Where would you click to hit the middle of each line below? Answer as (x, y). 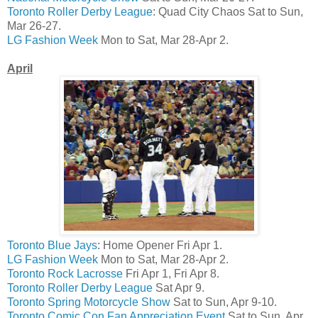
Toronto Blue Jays (52, 245)
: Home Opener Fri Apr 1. (160, 245)
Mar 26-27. (34, 26)
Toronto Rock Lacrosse (65, 273)
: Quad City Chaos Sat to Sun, (228, 11)
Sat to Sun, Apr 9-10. (224, 302)
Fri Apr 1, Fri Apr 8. (171, 273)
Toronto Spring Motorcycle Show (89, 302)
